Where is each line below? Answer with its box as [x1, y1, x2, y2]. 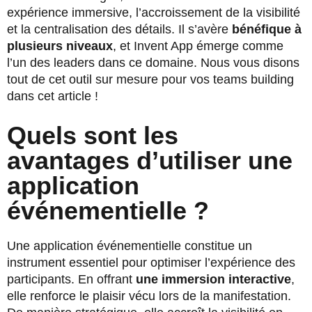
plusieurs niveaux [7, 39, 113, 54]
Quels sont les [7, 121, 178, 150]
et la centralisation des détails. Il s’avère [7, 22, 232, 37]
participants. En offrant [7, 272, 136, 287]
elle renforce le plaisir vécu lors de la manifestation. [7, 289, 291, 304]
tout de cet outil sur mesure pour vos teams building [7, 72, 294, 87]
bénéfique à [232, 22, 302, 37]
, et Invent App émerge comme [113, 39, 283, 54]
